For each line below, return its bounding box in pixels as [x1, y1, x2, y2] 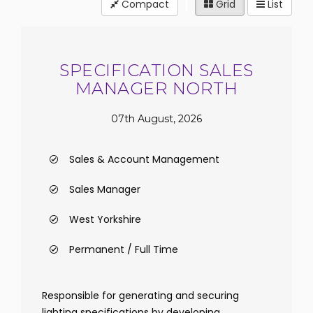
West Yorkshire [69, 212, 141, 226]
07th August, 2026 [111, 112, 202, 125]
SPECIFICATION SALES [59, 60, 254, 80]
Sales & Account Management [69, 152, 219, 166]
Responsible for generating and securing [42, 289, 239, 303]
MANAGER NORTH [75, 78, 238, 99]
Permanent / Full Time [69, 242, 178, 256]
